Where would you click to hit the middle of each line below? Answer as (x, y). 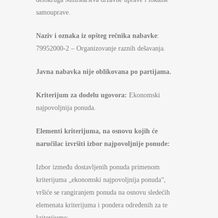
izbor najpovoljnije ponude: (128, 144)
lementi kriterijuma (70, 131)
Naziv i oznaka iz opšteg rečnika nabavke (97, 36)
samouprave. (53, 12)
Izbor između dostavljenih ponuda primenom (98, 167)
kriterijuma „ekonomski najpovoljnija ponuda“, (101, 180)
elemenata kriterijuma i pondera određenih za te (102, 205)
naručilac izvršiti (62, 144)
